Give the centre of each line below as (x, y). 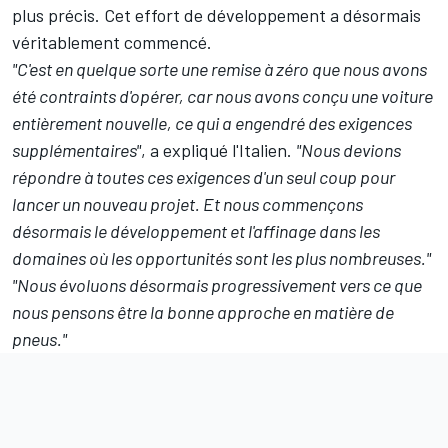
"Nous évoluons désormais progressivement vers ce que (217, 285)
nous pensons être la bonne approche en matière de (203, 312)
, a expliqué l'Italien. (218, 150)
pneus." (39, 339)
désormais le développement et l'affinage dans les (196, 231)
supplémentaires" (76, 150)
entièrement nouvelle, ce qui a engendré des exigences (212, 123)
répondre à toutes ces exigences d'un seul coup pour (203, 177)
